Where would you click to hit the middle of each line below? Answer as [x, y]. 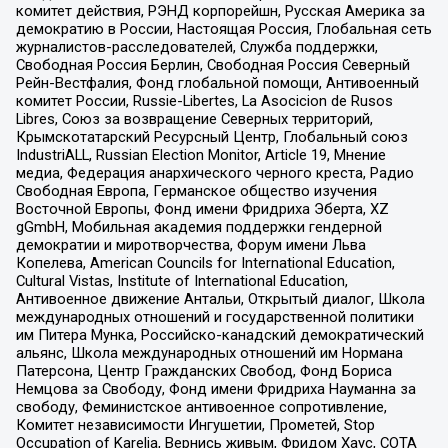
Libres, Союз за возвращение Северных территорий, [194, 118]
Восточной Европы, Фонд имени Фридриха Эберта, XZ [202, 208]
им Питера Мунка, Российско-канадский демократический [219, 334]
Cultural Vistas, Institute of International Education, [181, 280]
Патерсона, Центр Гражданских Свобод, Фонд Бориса [203, 370]
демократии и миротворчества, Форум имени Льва [190, 244]
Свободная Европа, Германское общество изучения [196, 190]
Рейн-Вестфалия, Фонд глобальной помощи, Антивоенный [217, 82]
